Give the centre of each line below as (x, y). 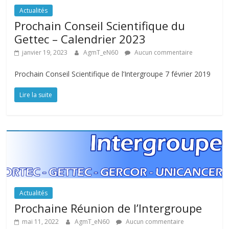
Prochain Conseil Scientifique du (100, 25)
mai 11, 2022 (41, 222)
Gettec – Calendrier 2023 (80, 39)
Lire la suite (36, 95)
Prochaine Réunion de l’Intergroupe (108, 208)
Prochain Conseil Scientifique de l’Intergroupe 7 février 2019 (113, 74)
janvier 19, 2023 (45, 52)
